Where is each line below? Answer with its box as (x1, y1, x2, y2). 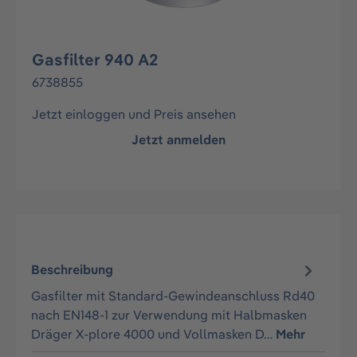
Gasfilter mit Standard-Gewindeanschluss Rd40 (31, 287, 316, 304)
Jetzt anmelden (131, 131, 226, 147)
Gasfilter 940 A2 (32, 49, 159, 69)
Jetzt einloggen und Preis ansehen (32, 106, 236, 122)
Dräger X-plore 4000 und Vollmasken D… (31, 325, 277, 342)
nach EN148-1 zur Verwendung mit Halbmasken (31, 306, 308, 323)
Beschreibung (31, 261, 114, 278)
